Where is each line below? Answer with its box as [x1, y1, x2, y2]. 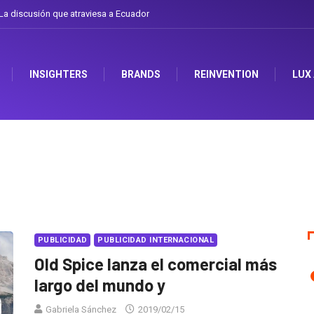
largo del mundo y [34, 275, 165, 296]
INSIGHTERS [29, 69, 88, 81]
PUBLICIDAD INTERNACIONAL [97, 235, 214, 245]
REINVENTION [194, 69, 259, 81]
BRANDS [121, 69, 161, 81]
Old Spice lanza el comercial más [34, 254, 277, 275]
